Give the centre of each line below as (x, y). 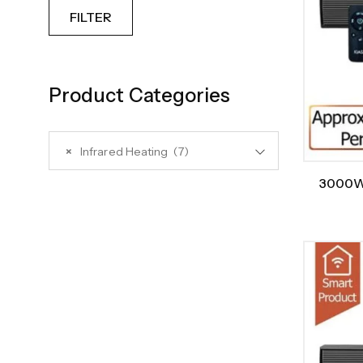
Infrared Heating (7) (135, 152)
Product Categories (140, 95)
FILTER (91, 17)
